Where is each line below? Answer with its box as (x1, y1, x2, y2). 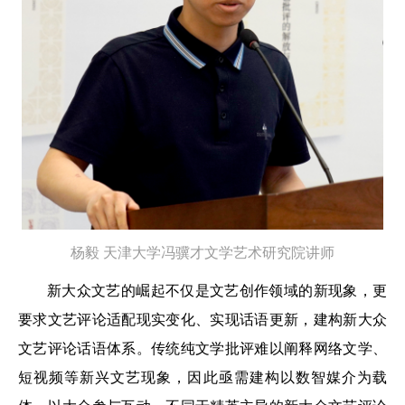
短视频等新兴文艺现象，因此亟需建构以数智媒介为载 (18, 369, 387, 385)
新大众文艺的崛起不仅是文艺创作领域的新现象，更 (47, 282, 387, 298)
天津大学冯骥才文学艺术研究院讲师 (103, 244, 334, 260)
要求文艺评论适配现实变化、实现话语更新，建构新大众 (18, 311, 387, 327)
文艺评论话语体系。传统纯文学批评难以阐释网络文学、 (18, 340, 387, 356)
